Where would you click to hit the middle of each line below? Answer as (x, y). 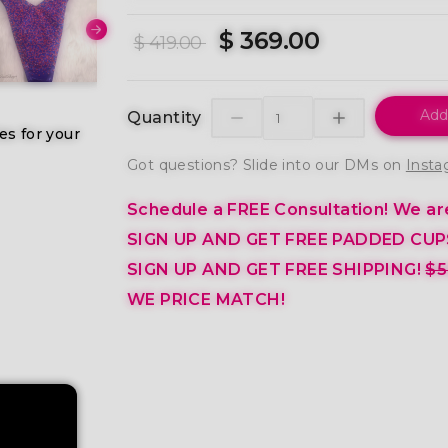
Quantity (164, 118)
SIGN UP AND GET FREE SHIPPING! (276, 269)
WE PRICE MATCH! (208, 299)
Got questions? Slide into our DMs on (266, 164)
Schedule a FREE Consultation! (258, 209)
